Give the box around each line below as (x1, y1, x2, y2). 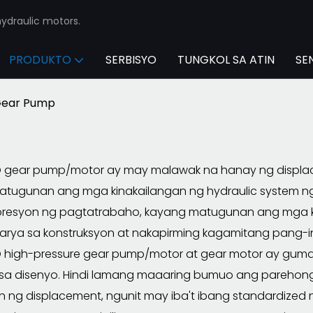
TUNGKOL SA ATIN (177, 52, 275, 68)
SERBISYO (105, 52, 156, 68)
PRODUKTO (9, 52, 71, 68)
